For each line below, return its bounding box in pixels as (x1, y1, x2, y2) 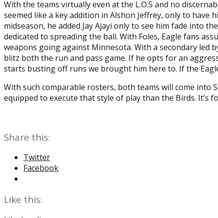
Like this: (4, 193, 42, 206)
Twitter (23, 152, 50, 163)
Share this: (4, 130, 50, 143)
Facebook (23, 163, 58, 174)
